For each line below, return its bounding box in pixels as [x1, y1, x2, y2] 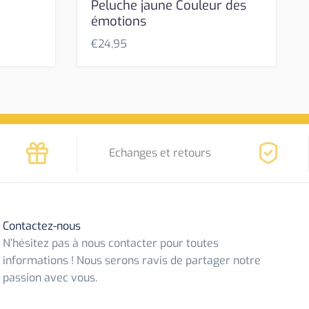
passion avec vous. [3, 270, 98, 286]
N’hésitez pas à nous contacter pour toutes [3, 236, 219, 251]
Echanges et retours [109, 146, 212, 161]
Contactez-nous [3, 219, 81, 234]
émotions [90, 13, 146, 30]
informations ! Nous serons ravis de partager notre [3, 253, 261, 268]
